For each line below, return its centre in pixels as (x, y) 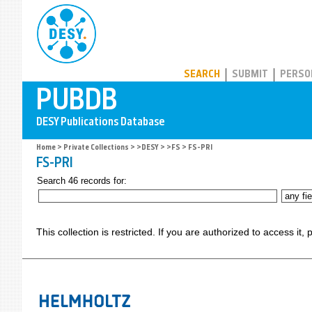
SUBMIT (250, 75)
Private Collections (96, 148)
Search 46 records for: (82, 181)
